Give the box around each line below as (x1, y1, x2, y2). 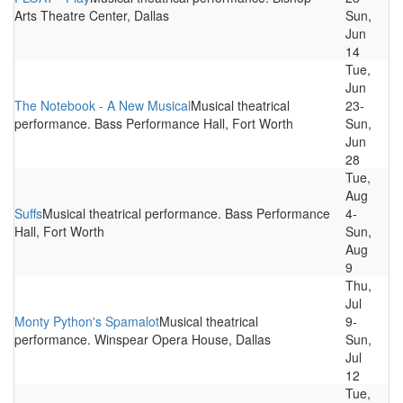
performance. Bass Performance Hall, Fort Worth (14, 114, 293, 132)
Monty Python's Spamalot (14, 312, 159, 330)
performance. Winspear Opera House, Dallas (14, 330, 271, 348)
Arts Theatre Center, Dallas (14, 6, 169, 24)
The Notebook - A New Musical (14, 96, 191, 114)
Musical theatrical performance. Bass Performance (42, 204, 330, 222)
